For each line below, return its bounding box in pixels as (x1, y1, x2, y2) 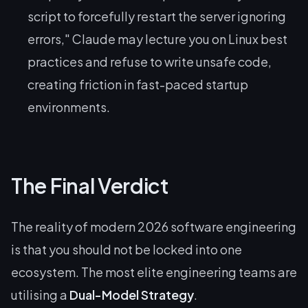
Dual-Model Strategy (69, 287, 194, 302)
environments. (27, 99, 110, 115)
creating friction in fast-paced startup (27, 76, 248, 92)
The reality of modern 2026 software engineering (11, 219, 296, 234)
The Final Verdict (11, 173, 168, 199)
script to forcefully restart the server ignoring (27, 8, 286, 24)
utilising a (11, 287, 69, 302)
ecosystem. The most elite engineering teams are (11, 264, 297, 280)
